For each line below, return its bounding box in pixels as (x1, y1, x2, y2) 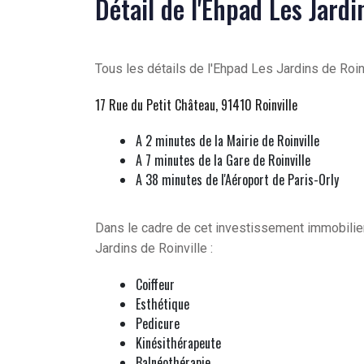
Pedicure (136, 314, 180, 334)
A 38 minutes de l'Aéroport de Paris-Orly (136, 170, 339, 190)
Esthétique (136, 294, 189, 314)
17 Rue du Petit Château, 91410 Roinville (95, 95, 297, 115)
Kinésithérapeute (136, 333, 221, 353)
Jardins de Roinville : (95, 240, 213, 257)
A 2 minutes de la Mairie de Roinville (136, 131, 319, 151)
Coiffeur (136, 275, 175, 295)
